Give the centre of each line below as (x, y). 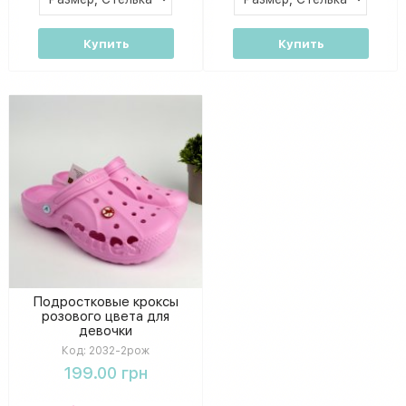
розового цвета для (106, 316)
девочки (106, 330)
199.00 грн (106, 372)
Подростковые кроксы (106, 301)
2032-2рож (118, 350)
